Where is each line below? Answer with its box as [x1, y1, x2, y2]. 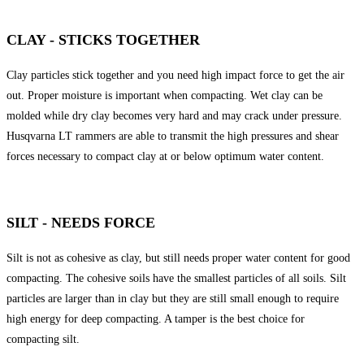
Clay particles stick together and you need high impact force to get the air [6, 69, 344, 82]
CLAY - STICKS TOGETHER [6, 32, 200, 49]
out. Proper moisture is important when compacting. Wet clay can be [6, 89, 323, 102]
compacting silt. [6, 333, 80, 346]
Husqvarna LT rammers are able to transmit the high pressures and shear [6, 130, 339, 143]
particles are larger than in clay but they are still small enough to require [6, 292, 339, 305]
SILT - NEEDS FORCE [6, 214, 155, 232]
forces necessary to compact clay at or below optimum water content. [6, 150, 324, 163]
